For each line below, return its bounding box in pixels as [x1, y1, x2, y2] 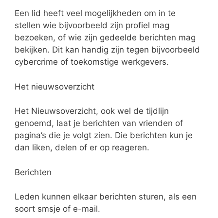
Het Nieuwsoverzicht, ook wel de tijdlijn [15, 106, 169, 116]
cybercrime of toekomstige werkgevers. [15, 57, 169, 67]
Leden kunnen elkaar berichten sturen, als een [15, 192, 197, 202]
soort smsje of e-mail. [15, 204, 100, 214]
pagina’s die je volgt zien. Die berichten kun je [15, 130, 193, 141]
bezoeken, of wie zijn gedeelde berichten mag [15, 33, 196, 43]
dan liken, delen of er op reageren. [15, 143, 149, 153]
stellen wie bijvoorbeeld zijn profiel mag [15, 20, 169, 31]
